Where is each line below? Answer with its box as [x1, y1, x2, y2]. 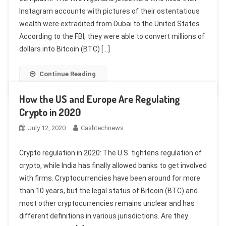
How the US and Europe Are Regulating [19, 92, 180, 105]
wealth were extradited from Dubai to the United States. [19, 19, 201, 28]
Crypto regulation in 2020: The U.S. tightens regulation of [19, 148, 202, 157]
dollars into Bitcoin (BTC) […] [19, 44, 110, 53]
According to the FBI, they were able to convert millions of [19, 32, 205, 40]
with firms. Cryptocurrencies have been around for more [19, 174, 200, 182]
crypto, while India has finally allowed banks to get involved [19, 161, 207, 169]
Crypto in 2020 [19, 105, 81, 119]
